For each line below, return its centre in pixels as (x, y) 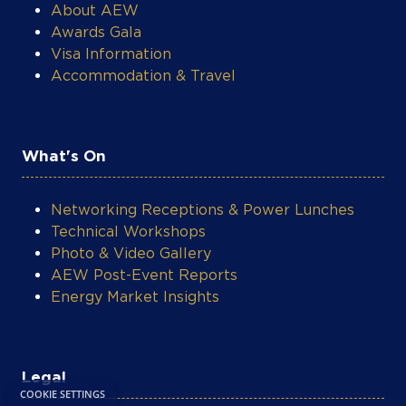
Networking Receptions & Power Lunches (203, 209)
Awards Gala (96, 32)
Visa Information (111, 53)
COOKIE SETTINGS (63, 365)
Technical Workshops (128, 231)
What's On (64, 155)
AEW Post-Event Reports (144, 275)
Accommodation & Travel (143, 75)
